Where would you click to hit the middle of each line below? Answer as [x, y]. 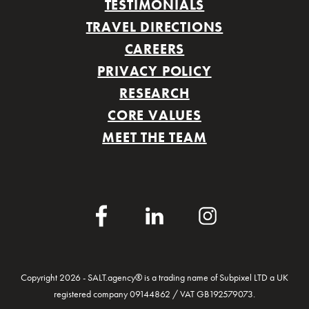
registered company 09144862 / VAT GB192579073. [154, 293]
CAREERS [154, 49]
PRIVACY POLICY [154, 71]
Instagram [216, 211]
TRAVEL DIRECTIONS [154, 27]
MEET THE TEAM [154, 137]
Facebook [110, 211]
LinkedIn [160, 211]
